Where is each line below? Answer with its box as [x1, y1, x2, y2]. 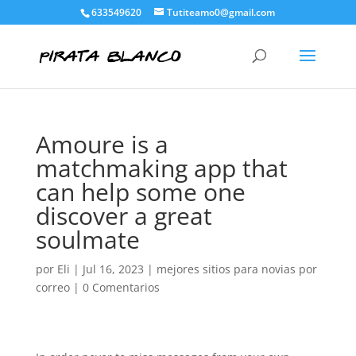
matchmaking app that [35, 152, 288, 184]
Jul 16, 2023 [82, 261, 144, 277]
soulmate [35, 223, 140, 256]
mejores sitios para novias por [156, 261, 317, 277]
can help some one [35, 176, 246, 208]
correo [35, 280, 70, 295]
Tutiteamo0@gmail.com [167, 6, 276, 19]
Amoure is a [35, 128, 168, 161]
